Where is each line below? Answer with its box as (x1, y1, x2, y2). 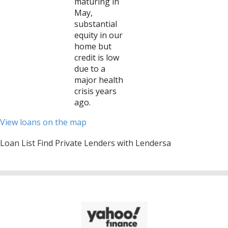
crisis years (74, 85, 117, 97)
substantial (74, 18, 117, 30)
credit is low (74, 52, 119, 63)
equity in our (74, 30, 123, 41)
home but (74, 41, 111, 52)
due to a (74, 63, 105, 74)
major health (74, 74, 123, 85)
